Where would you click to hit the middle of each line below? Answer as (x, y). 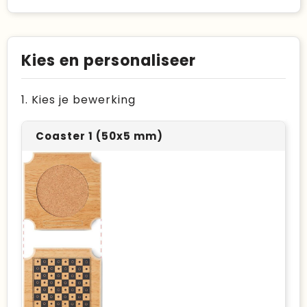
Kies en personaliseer (109, 61)
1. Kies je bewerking (78, 100)
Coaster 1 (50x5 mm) (99, 136)
